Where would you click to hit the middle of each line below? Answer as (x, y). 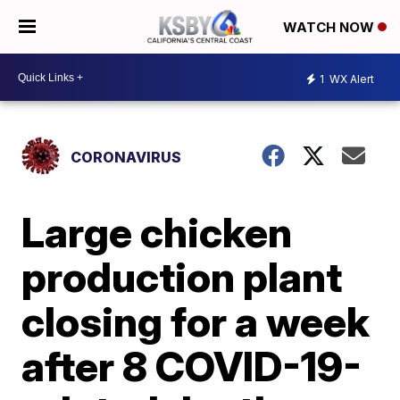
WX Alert (350, 79)
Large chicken (157, 232)
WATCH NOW (330, 28)
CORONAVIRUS (126, 157)
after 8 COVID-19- (192, 366)
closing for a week (196, 321)
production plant (182, 277)
